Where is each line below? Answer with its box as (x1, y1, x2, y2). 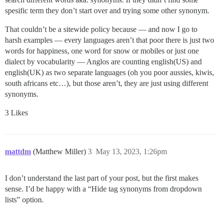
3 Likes (5, 108, 28, 117)
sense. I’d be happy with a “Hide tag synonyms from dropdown (5, 184, 202, 193)
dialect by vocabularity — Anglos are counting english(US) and (5, 57, 202, 66)
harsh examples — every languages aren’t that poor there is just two (5, 35, 214, 44)
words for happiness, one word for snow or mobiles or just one (5, 46, 199, 55)
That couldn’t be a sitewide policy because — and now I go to (5, 25, 197, 33)
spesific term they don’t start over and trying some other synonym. (5, 6, 209, 15)
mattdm (5, 147, 31, 156)
